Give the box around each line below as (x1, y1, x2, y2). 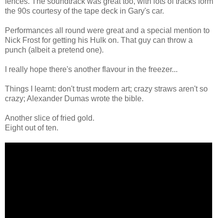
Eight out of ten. (5, 123, 58, 132)
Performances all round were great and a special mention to (5, 26, 210, 35)
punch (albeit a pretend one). (5, 45, 104, 54)
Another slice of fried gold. (5, 113, 94, 122)
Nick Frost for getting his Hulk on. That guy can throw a (5, 36, 193, 44)
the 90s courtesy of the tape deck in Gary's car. (5, 6, 164, 15)
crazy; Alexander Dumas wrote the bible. (5, 94, 144, 103)
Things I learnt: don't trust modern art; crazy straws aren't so (5, 84, 208, 93)
